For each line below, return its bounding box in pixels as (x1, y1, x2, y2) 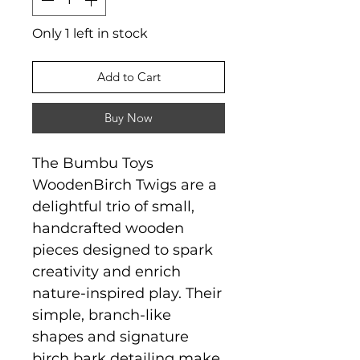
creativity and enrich (32, 262, 181, 280)
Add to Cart (96, 68, 161, 84)
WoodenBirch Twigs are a (32, 175, 217, 194)
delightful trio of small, (32, 197, 194, 215)
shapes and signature (32, 327, 189, 346)
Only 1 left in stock (32, 25, 148, 41)
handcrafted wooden (32, 219, 184, 237)
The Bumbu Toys (32, 153, 153, 172)
